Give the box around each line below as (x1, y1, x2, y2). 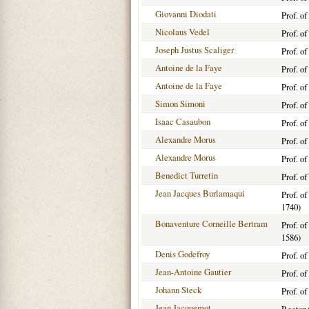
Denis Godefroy (155, 248, 210, 260)
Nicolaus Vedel (155, 26, 210, 38)
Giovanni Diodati (155, 8, 217, 20)
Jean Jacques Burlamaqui (155, 187, 245, 199)
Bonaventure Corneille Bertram (155, 217, 268, 230)
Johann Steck (155, 283, 201, 296)
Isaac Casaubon (155, 115, 210, 128)
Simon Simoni (155, 97, 206, 110)
